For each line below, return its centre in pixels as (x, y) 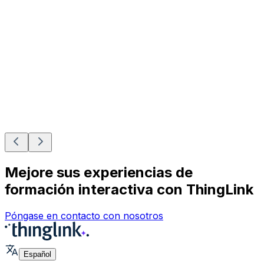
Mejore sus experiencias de (99, 173)
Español (37, 254)
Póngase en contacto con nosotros (84, 215)
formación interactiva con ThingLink (129, 190)
